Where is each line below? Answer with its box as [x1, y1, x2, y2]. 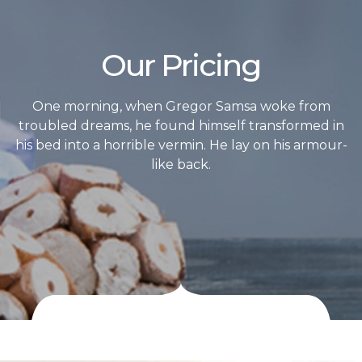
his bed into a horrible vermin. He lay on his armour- [15, 137, 347, 153]
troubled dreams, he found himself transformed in [18, 118, 344, 133]
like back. [151, 157, 211, 172]
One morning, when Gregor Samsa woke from [32, 99, 330, 114]
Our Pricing [101, 46, 261, 84]
